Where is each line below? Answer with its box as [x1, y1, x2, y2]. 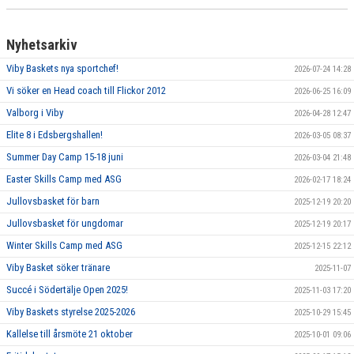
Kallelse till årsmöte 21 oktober [6, 327, 133, 340]
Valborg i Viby [6, 106, 63, 119]
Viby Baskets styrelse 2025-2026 [6, 305, 135, 318]
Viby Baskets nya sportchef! [6, 62, 119, 74]
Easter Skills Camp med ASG [6, 172, 122, 185]
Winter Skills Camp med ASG [6, 239, 122, 251]
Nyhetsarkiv [6, 36, 77, 53]
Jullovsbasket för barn [6, 194, 100, 207]
